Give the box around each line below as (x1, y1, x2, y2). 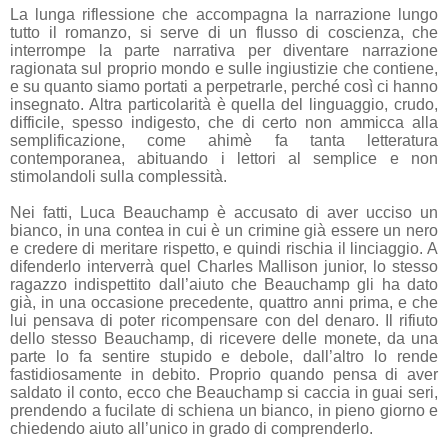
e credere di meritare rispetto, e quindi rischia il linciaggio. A (10, 239, 438, 257)
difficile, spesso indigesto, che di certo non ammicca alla (10, 113, 438, 131)
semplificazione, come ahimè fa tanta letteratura (10, 131, 438, 149)
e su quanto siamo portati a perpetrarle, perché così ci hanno (10, 77, 438, 95)
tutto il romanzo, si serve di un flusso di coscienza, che (10, 23, 438, 41)
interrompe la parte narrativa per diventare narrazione (10, 41, 438, 59)
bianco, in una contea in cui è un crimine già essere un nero (10, 221, 438, 239)
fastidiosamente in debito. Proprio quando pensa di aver (10, 365, 438, 383)
